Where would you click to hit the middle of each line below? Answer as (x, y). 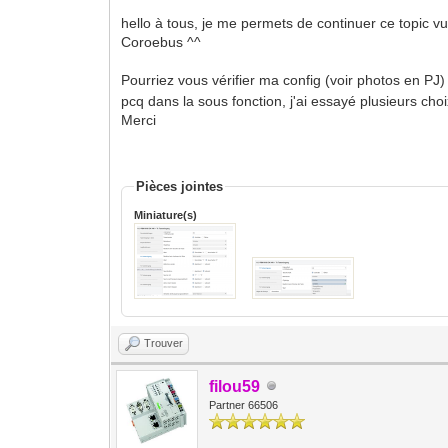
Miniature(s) (166, 214)
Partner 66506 (244, 404)
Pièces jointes (180, 186)
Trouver (164, 342)
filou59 (235, 386)
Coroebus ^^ (161, 41)
